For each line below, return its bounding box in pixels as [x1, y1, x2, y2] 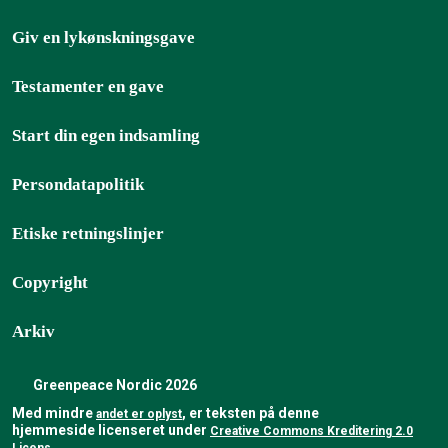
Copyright [12, 273, 88, 292]
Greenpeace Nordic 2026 [30, 377, 197, 393]
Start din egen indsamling [12, 126, 200, 145]
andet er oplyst [96, 407, 182, 421]
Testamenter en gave [12, 77, 164, 96]
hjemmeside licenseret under [12, 422, 210, 438]
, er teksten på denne [182, 405, 319, 421]
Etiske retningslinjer [12, 224, 164, 243]
